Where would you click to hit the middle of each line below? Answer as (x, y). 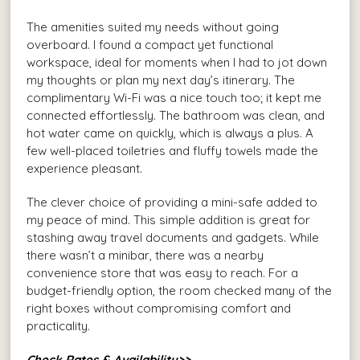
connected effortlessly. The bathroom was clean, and (176, 115)
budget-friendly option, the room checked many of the (180, 290)
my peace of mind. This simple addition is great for (169, 219)
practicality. (59, 325)
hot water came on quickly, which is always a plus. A (170, 133)
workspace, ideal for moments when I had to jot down (177, 62)
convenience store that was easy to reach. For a (163, 272)
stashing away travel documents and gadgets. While (173, 237)
